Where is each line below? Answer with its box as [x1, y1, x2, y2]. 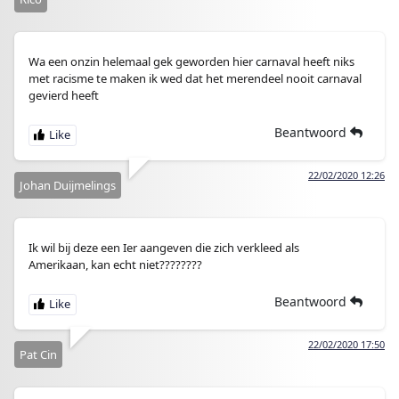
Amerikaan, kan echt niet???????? [28, 256, 202, 273]
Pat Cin [20, 346, 57, 362]
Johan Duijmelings [20, 176, 116, 193]
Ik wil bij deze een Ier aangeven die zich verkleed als [28, 239, 299, 256]
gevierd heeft [28, 86, 99, 103]
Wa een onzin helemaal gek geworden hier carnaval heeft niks [28, 53, 354, 69]
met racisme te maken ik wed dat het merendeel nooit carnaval [28, 69, 362, 86]
